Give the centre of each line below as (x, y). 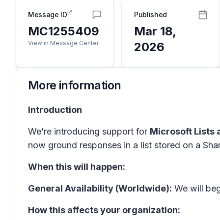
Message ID (48, 14)
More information (75, 85)
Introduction (55, 110)
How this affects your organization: (104, 210)
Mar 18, (155, 31)
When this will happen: (77, 167)
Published (151, 14)
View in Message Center (63, 43)
